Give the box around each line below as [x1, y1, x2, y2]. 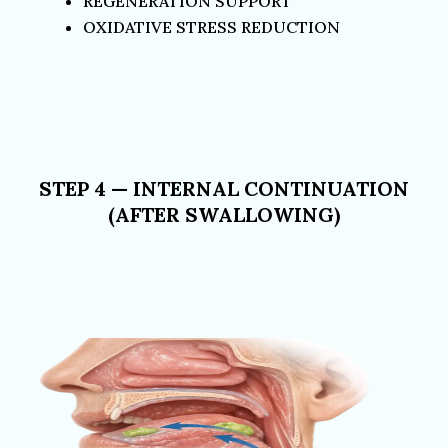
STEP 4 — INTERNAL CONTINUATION [39, 176, 409, 201]
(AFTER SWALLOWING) [108, 202, 340, 227]
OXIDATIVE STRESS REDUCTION [83, 16, 340, 37]
